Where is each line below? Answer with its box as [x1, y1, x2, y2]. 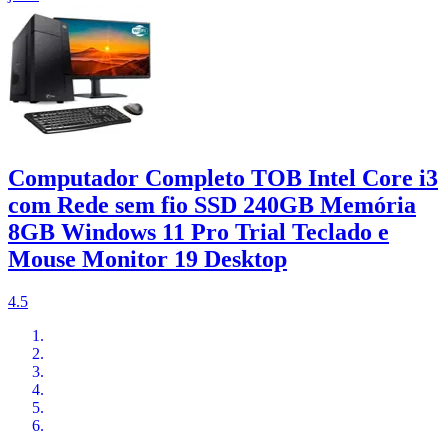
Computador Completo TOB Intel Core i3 [8, 165, 438, 192]
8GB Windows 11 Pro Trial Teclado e [8, 219, 389, 246]
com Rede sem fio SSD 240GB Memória [8, 192, 416, 219]
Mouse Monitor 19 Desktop [8, 246, 287, 273]
